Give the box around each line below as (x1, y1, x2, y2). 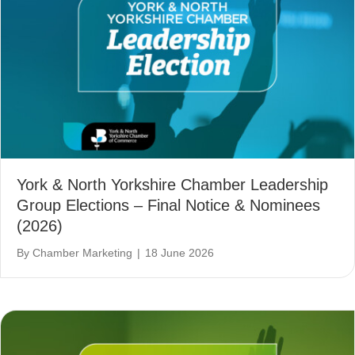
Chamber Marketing (32, 246, 132, 259)
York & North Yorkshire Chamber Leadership (17, 175, 328, 193)
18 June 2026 (145, 246, 214, 259)
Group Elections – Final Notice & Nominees (17, 196, 320, 214)
